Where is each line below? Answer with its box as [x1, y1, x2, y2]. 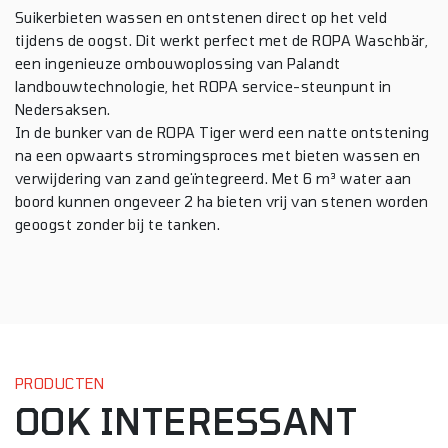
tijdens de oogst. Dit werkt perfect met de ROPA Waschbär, [15, 31, 429, 49]
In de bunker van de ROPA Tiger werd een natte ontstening [15, 123, 430, 141]
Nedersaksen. [15, 100, 111, 118]
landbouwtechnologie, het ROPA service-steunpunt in [15, 77, 392, 95]
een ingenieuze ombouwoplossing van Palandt [15, 54, 341, 72]
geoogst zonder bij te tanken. [15, 215, 221, 233]
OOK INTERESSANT [15, 398, 358, 442]
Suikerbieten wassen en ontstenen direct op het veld [15, 8, 388, 26]
